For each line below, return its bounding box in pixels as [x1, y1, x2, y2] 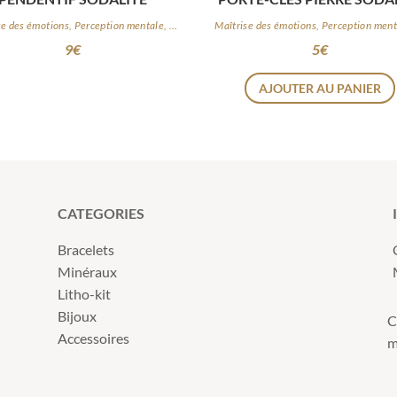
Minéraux [57, 263, 117, 281]
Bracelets [57, 241, 114, 259]
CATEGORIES [57, 205, 144, 222]
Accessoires [57, 330, 129, 347]
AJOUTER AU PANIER [259, 81, 382, 97]
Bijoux [57, 307, 97, 325]
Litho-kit [57, 285, 111, 303]
